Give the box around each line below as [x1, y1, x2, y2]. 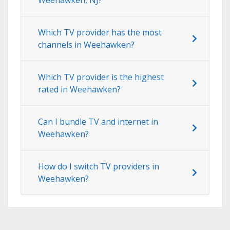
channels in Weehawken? [38, 39, 135, 50]
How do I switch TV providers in [38, 160, 159, 172]
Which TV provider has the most [38, 26, 162, 38]
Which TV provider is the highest [38, 71, 164, 83]
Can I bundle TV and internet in [38, 116, 158, 127]
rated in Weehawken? [38, 83, 121, 95]
